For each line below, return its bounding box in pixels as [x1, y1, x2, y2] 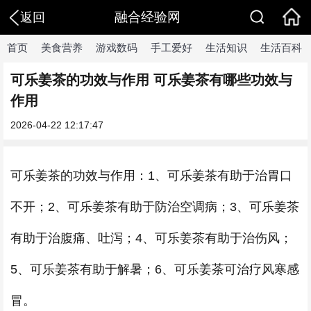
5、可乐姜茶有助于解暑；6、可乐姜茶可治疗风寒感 [10, 262, 299, 276]
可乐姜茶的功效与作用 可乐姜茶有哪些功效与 [10, 72, 292, 87]
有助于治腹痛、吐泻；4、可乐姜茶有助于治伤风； [10, 231, 292, 245]
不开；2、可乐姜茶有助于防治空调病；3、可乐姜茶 [10, 200, 299, 214]
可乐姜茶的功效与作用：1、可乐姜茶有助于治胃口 [10, 169, 292, 183]
